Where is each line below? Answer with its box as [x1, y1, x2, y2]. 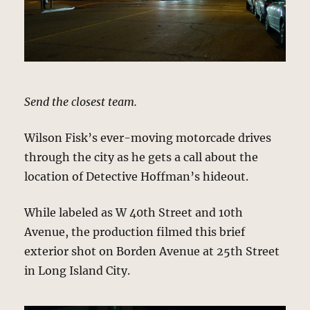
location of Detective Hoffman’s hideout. [24, 170, 249, 184]
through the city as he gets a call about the [24, 150, 259, 165]
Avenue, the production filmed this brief [24, 225, 246, 239]
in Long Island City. [24, 264, 131, 278]
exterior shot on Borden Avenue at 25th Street [24, 244, 280, 259]
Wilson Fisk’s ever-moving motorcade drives [24, 131, 272, 145]
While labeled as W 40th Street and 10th [24, 206, 244, 220]
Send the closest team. [24, 95, 138, 109]
